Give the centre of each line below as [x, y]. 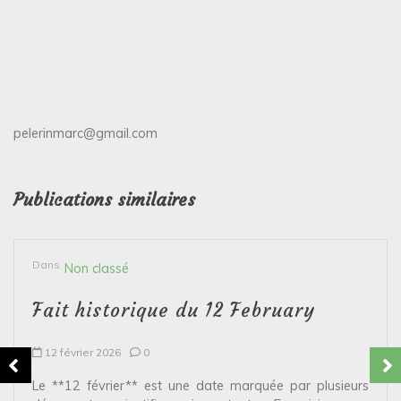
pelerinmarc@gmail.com [85, 133]
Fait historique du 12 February [174, 310]
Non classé [97, 268]
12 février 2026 [83, 352]
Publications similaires [104, 199]
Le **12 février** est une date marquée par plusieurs [200, 385]
